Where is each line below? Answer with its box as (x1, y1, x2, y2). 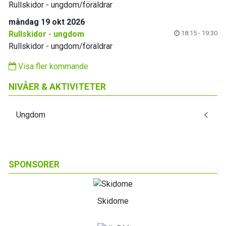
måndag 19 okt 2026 (9, 17, 85, 27)
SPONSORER (9, 159, 60, 169)
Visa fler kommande (16, 62, 88, 71)
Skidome (97, 196, 129, 206)
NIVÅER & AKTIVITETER (9, 82, 106, 92)
